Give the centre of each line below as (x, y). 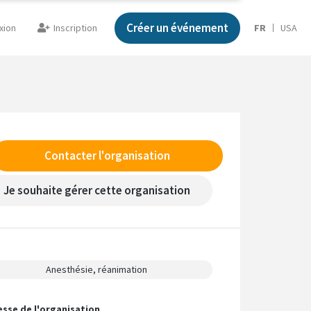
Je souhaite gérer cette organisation (96, 190)
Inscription (75, 28)
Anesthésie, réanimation (97, 269)
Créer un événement (177, 27)
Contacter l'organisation (107, 155)
